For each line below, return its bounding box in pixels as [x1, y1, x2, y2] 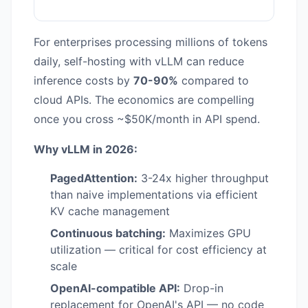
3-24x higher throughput [137, 170, 269, 185]
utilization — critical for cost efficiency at [50, 242, 267, 256]
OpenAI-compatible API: [50, 280, 180, 295]
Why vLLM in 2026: [34, 142, 137, 156]
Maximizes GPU [166, 225, 251, 240]
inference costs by [34, 73, 133, 87]
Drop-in [180, 280, 223, 295]
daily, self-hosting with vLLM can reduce [34, 54, 244, 68]
